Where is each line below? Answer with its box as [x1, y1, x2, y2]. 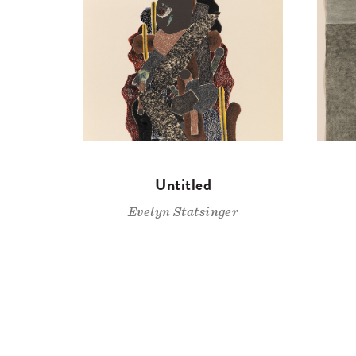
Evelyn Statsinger [128, 205, 239, 219]
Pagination [66, 277, 164, 310]
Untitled [155, 172, 212, 197]
